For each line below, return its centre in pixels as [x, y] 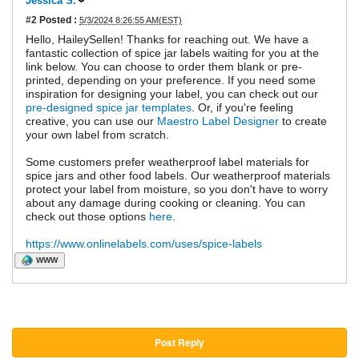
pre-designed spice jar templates [109, 108]
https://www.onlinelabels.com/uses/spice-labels [144, 244]
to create [303, 121]
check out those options [87, 217]
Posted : [57, 20]
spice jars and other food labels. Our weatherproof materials [178, 176]
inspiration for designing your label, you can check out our [172, 94]
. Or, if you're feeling [242, 108]
